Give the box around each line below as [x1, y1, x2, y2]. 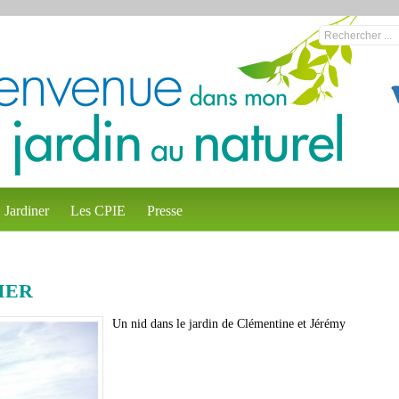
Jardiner [4, 203, 49, 218]
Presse [147, 203, 183, 218]
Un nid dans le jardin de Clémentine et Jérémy [112, 317, 346, 330]
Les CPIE [70, 203, 126, 218]
